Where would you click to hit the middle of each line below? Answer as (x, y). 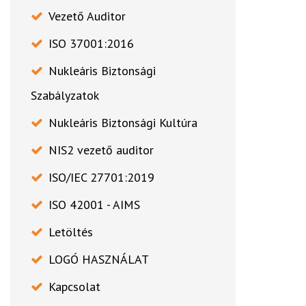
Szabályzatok (65, 96)
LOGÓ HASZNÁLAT (99, 260)
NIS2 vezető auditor (101, 150)
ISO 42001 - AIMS (94, 205)
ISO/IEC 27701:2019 (101, 178)
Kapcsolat (74, 287)
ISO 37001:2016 (91, 44)
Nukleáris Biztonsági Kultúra (123, 123)
